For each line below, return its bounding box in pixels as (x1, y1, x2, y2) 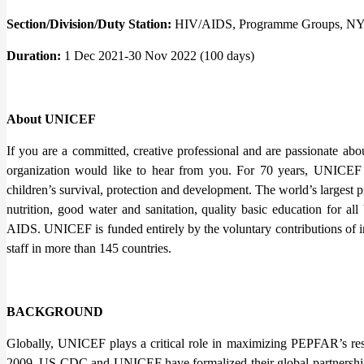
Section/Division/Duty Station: (6, 16, 175, 31)
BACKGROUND (6, 304, 103, 318)
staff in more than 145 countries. (6, 240, 171, 255)
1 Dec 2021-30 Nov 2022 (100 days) (64, 48, 254, 63)
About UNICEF (6, 111, 96, 126)
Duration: (6, 48, 64, 63)
